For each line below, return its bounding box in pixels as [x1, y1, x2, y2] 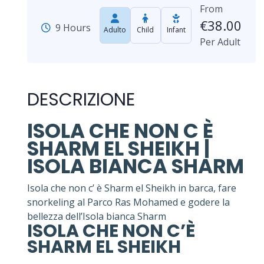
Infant [166, 24, 186, 35]
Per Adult [200, 35, 240, 48]
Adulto [103, 24, 126, 35]
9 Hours [55, 21, 91, 34]
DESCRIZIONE [27, 87, 135, 112]
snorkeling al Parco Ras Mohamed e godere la [27, 195, 230, 209]
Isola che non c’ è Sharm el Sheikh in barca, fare [27, 181, 236, 194]
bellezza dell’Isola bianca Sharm [27, 209, 166, 223]
